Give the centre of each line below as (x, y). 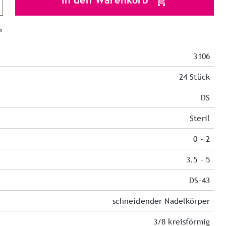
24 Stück (194, 77)
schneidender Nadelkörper (161, 201)
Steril (200, 118)
